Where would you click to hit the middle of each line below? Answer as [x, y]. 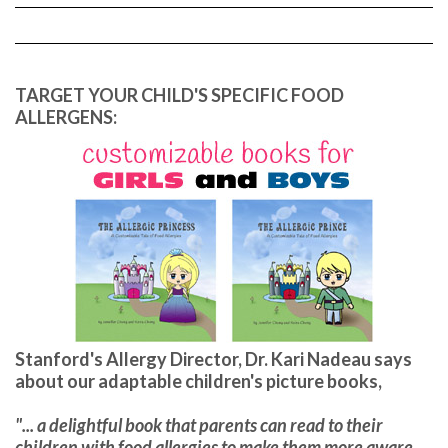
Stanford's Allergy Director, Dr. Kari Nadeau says [213, 359]
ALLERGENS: [66, 117]
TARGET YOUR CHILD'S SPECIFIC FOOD [179, 95]
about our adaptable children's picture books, [198, 381]
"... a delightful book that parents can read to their [199, 425]
